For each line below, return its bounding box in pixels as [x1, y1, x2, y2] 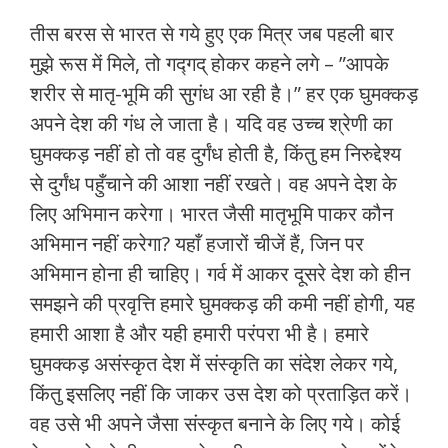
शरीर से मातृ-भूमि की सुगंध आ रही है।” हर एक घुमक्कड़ [30, 80, 418, 108]
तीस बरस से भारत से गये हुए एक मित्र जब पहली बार [30, 20, 394, 48]
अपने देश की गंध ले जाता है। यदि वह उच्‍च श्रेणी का [30, 110, 393, 138]
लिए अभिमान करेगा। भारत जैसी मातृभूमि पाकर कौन [30, 200, 393, 228]
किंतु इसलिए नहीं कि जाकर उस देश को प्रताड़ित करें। [30, 380, 412, 408]
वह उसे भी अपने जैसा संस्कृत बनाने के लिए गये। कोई [30, 410, 400, 438]
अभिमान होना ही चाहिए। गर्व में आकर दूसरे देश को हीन [30, 260, 410, 288]
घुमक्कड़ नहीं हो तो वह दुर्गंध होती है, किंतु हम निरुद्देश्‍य [30, 140, 401, 168]
